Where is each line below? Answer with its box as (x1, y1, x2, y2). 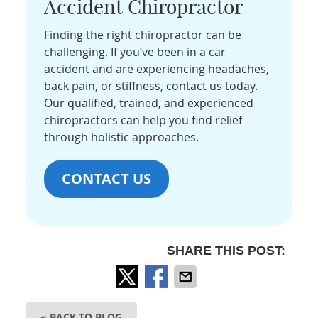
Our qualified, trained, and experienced (44, 94, 254, 111)
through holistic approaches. (44, 128, 199, 145)
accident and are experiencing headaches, (44, 60, 270, 77)
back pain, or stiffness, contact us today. (44, 77, 258, 94)
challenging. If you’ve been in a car (44, 43, 226, 60)
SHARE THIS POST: (166, 243, 285, 258)
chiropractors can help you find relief (44, 111, 243, 128)
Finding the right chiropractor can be (44, 26, 242, 43)
